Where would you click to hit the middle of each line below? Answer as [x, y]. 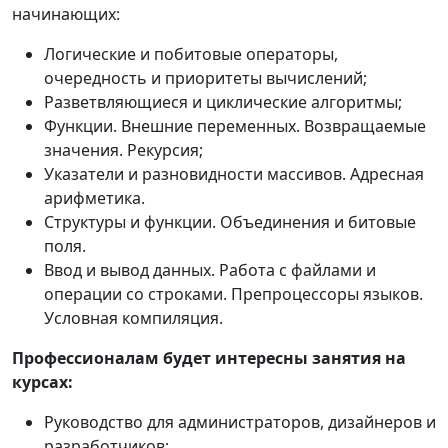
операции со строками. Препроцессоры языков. [233, 293]
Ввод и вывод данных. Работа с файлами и [210, 269]
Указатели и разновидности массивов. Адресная [234, 173]
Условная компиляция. [133, 317]
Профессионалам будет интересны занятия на [209, 357]
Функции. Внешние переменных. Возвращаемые [235, 125]
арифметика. [94, 197]
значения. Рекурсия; [123, 149]
